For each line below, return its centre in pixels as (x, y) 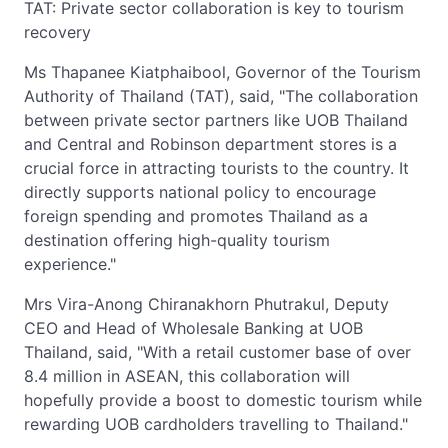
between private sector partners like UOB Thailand (216, 120)
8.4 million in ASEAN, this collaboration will (187, 376)
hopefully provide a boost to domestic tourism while (223, 400)
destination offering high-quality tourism (177, 240)
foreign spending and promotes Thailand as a (196, 216)
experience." (70, 264)
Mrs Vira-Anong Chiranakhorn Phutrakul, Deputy (206, 304)
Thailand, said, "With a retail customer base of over (217, 352)
